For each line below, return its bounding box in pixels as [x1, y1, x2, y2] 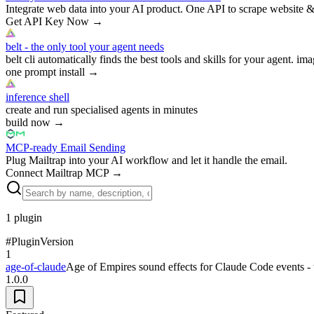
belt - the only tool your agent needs [6, 40, 164, 53]
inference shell [6, 90, 69, 103]
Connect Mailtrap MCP [6, 166, 109, 179]
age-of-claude [6, 260, 66, 273]
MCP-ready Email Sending [6, 141, 125, 153]
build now [6, 116, 50, 128]
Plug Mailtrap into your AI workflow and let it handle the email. [6, 153, 287, 166]
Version [40, 235, 74, 247]
